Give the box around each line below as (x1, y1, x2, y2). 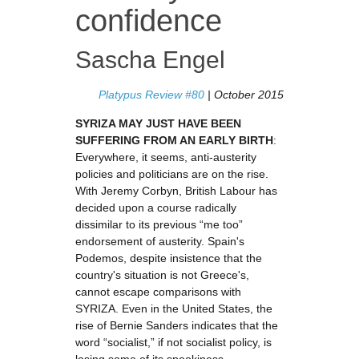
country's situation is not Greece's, (75, 268, 249, 281)
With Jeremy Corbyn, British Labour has (75, 184, 277, 197)
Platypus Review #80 (99, 88, 204, 101)
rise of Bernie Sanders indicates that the (75, 319, 278, 332)
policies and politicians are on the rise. (75, 167, 268, 180)
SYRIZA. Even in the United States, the (75, 302, 272, 315)
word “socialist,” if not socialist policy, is (75, 336, 272, 349)
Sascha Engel (75, 46, 225, 73)
